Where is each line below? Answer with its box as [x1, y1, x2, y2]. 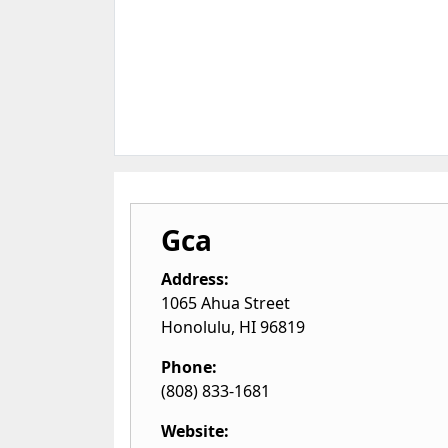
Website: [161, 420, 229, 442]
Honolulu [161, 316, 231, 338]
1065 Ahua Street [161, 292, 290, 314]
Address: [161, 268, 229, 290]
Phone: [161, 356, 217, 378]
